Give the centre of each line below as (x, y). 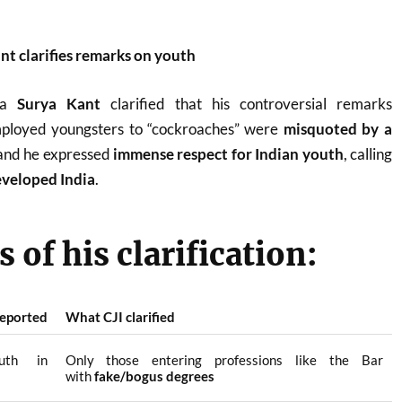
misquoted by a (337, 128)
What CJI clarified (120, 317)
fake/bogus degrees (154, 376)
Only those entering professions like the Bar (224, 360)
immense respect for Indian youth (228, 153)
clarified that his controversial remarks (246, 103)
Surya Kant (59, 103)
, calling (367, 153)
